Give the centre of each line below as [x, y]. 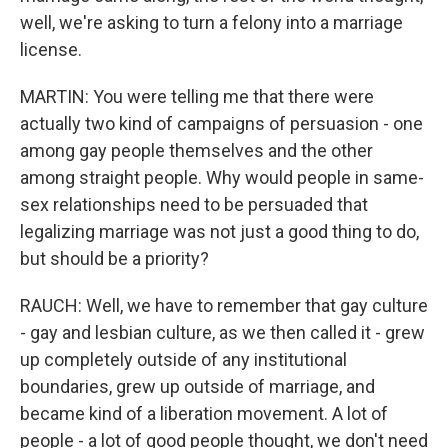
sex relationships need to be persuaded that [194, 204]
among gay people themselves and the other [196, 150]
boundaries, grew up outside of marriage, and [197, 386]
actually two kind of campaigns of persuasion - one [221, 123]
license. [51, 49]
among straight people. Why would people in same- [222, 177]
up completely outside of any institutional [183, 359]
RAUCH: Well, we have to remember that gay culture [224, 305]
